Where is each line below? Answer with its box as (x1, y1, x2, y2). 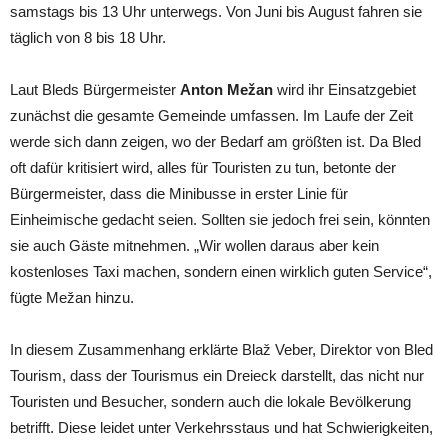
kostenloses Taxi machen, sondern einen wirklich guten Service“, (10, 262, 432, 280)
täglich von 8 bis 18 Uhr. (10, 28, 166, 46)
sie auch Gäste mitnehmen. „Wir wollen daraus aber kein (10, 236, 379, 254)
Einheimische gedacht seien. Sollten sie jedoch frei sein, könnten (10, 210, 430, 228)
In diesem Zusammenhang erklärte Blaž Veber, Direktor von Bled (10, 340, 433, 358)
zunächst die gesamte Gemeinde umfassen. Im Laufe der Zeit (10, 106, 413, 124)
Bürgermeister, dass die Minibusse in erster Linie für (10, 184, 348, 202)
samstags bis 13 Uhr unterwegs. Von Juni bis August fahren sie (10, 2, 422, 20)
